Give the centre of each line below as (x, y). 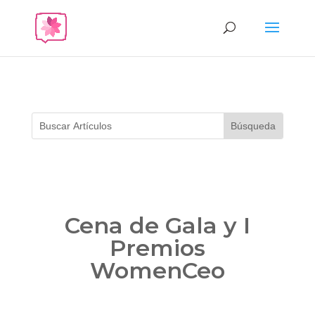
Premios (157, 248)
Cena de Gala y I (157, 226)
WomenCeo (157, 271)
